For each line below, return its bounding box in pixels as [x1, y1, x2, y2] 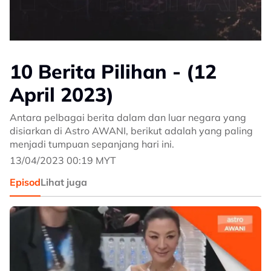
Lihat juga [41, 176, 87, 189]
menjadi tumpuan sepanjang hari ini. [10, 138, 174, 151]
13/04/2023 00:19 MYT [10, 154, 116, 167]
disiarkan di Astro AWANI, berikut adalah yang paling [10, 125, 253, 137]
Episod [10, 176, 41, 189]
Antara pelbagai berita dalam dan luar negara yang [10, 111, 246, 124]
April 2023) [10, 82, 114, 107]
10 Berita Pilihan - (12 [10, 59, 217, 84]
